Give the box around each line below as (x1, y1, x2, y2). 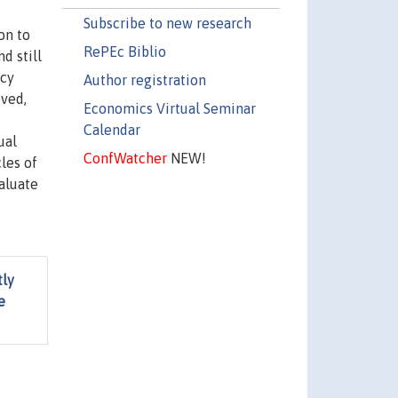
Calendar (83, 121, 140, 138)
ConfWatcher (83, 149, 167, 166)
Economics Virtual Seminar (83, 99, 256, 116)
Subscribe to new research (83, 14, 251, 31)
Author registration (83, 71, 206, 88)
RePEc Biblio (83, 43, 166, 60)
